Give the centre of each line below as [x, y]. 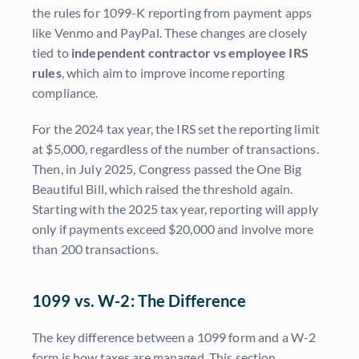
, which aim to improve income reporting [173, 73]
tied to [52, 53]
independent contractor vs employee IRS [190, 53]
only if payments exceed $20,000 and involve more [173, 229]
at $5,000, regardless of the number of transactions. [175, 149]
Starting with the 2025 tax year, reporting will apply [175, 209]
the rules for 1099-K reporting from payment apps [172, 13]
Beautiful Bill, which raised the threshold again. [163, 189]
